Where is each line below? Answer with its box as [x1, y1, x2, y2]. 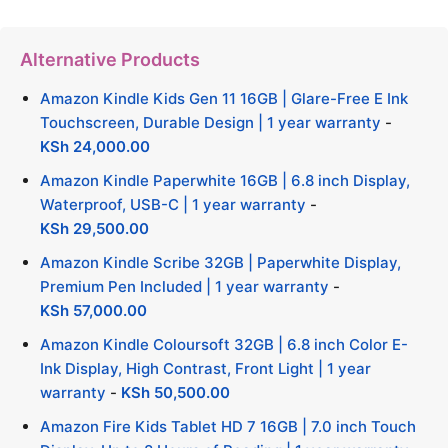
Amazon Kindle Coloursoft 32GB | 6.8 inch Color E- [40, 335, 408, 354]
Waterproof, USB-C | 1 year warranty [40, 195, 306, 214]
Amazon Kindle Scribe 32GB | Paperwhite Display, [40, 253, 401, 272]
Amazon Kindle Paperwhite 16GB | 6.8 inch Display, [40, 171, 410, 190]
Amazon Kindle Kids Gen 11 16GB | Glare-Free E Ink [40, 89, 408, 108]
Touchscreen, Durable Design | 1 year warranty [40, 113, 381, 132]
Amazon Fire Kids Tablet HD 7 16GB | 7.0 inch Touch [40, 417, 416, 436]
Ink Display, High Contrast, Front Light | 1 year [40, 359, 371, 378]
